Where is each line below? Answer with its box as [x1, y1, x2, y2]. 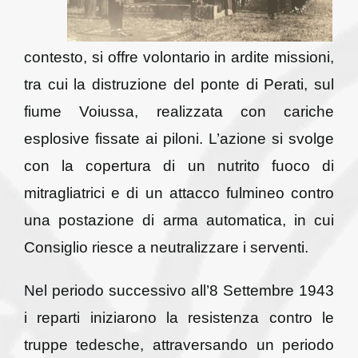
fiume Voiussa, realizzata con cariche [23, 102, 335, 120]
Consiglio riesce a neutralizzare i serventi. [23, 238, 308, 256]
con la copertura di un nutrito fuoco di [23, 157, 335, 174]
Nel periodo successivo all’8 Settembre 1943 [23, 281, 335, 299]
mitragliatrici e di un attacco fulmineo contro [23, 184, 335, 201]
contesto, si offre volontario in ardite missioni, [23, 48, 335, 66]
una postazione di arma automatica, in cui [23, 211, 335, 229]
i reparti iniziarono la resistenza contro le [23, 308, 335, 326]
